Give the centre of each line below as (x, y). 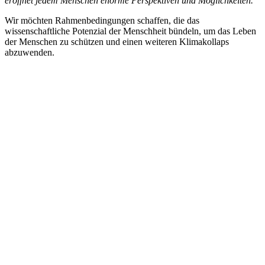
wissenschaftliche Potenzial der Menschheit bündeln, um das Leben (130, 31)
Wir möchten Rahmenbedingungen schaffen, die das (102, 20)
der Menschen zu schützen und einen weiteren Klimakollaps (117, 41)
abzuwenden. (30, 52)
